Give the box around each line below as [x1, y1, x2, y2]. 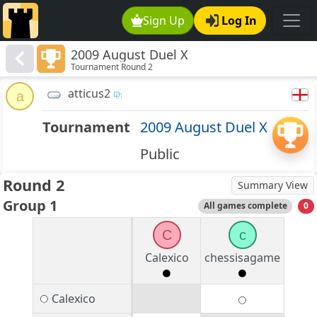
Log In [221, 13, 257, 28]
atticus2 [68, 86, 110, 102]
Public [139, 144, 180, 164]
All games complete [203, 200, 287, 212]
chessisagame [204, 250, 280, 266]
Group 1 [3, 196, 57, 216]
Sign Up [143, 13, 185, 28]
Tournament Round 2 [71, 61, 154, 74]
